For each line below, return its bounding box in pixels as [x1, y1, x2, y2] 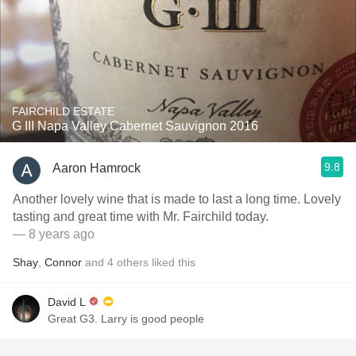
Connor [44, 256, 82, 269]
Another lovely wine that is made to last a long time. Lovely [13, 192, 341, 206]
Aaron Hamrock [52, 161, 141, 175]
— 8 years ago [13, 227, 95, 241]
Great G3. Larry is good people [48, 312, 204, 325]
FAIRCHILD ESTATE [12, 105, 114, 118]
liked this [149, 256, 195, 269]
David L [48, 296, 86, 308]
